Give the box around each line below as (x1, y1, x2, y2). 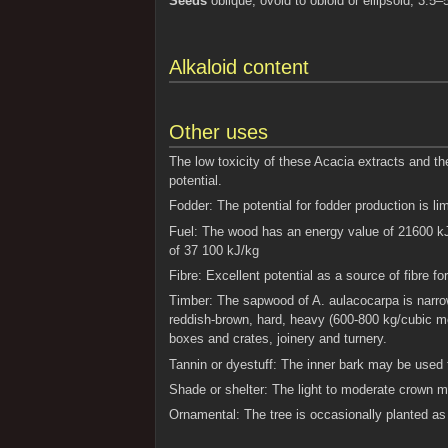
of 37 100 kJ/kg (168, 243, 259, 258)
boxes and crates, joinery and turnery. (168, 332, 387, 347)
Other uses (168, 121, 268, 144)
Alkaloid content (168, 56, 309, 79)
